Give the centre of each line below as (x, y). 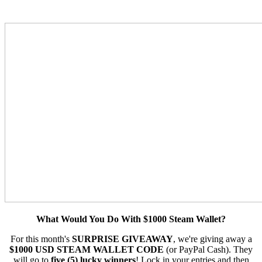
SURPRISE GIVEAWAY (122, 239)
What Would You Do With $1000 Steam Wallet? (131, 219)
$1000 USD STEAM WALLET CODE (87, 250)
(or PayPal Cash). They (208, 250)
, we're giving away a (212, 239)
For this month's (41, 239)
